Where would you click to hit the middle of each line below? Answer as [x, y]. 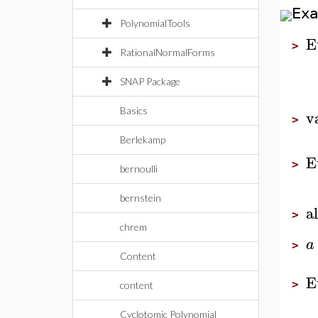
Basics [134, 110]
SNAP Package [150, 81]
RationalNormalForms [168, 52]
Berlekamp [143, 139]
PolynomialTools [155, 23]
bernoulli [139, 169]
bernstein [141, 198]
